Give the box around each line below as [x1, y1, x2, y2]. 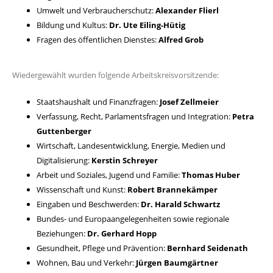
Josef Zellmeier [160, 96, 219, 107]
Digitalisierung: [37, 155, 91, 166]
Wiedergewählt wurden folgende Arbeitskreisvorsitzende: [12, 69, 219, 80]
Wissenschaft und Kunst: [37, 184, 127, 195]
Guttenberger [37, 126, 91, 136]
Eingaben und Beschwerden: [37, 199, 141, 210]
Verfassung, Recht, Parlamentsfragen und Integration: [37, 111, 232, 122]
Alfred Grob [158, 34, 204, 45]
